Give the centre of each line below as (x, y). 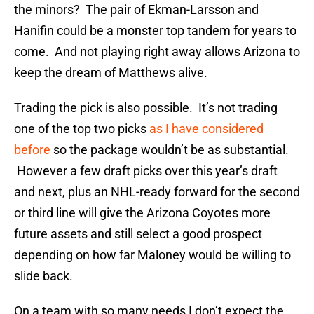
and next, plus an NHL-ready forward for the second (157, 192)
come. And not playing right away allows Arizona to (157, 52)
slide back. (43, 276)
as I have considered (206, 129)
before (32, 150)
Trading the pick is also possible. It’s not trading (146, 108)
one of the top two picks (82, 129)
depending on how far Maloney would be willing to (152, 255)
